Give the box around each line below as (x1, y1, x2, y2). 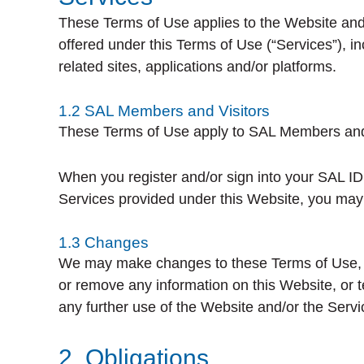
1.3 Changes (58, 234, 149, 252)
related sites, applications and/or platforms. (58, 58, 336, 75)
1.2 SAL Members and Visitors (58, 102, 270, 119)
